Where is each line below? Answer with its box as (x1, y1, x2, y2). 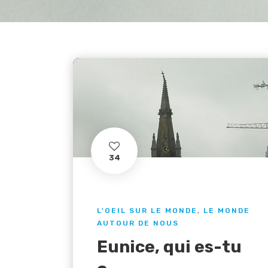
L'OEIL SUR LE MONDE (97, 206, 197, 215)
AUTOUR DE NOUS (97, 218, 179, 227)
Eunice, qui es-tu (97, 236, 242, 257)
